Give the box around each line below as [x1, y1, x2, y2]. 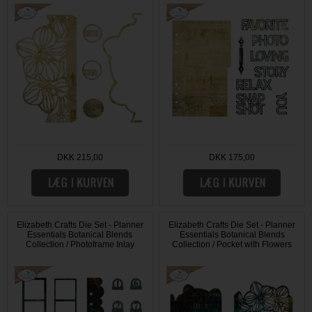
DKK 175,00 [209, 152, 256, 162]
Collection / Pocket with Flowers [172, 239, 292, 249]
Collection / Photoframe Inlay [25, 239, 134, 249]
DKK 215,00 [56, 152, 103, 162]
